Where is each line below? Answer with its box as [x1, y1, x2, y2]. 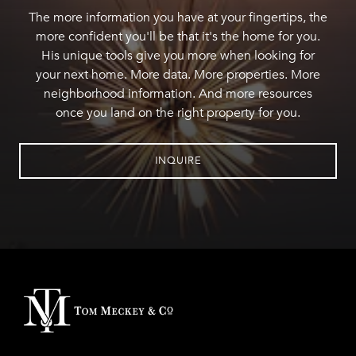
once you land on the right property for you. [56, 105, 300, 121]
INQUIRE [154, 154, 202, 167]
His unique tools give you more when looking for [41, 48, 315, 64]
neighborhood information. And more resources [44, 86, 312, 102]
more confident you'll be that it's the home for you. [36, 29, 320, 44]
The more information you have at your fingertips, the [29, 10, 327, 25]
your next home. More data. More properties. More [36, 67, 320, 83]
